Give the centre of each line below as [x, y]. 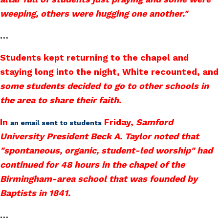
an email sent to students [56, 123]
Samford [154, 122]
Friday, [120, 122]
